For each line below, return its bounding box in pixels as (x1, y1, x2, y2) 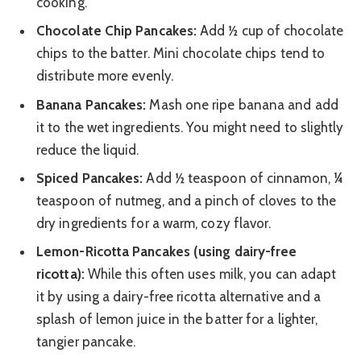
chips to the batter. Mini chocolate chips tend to (36, 45, 326, 62)
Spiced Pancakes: (36, 169, 143, 186)
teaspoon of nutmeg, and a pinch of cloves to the (36, 192, 337, 209)
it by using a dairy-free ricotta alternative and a (36, 288, 322, 305)
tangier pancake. (36, 334, 136, 351)
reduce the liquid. (36, 141, 139, 158)
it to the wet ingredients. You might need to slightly (36, 118, 344, 135)
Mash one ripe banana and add (146, 96, 338, 113)
